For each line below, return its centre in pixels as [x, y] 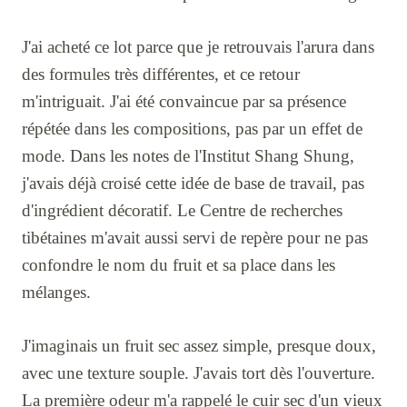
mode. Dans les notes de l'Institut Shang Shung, [188, 156]
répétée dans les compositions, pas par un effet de [192, 129]
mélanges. [56, 293]
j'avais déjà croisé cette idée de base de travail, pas [193, 184]
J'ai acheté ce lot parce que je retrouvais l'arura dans [198, 47]
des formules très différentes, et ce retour [161, 74]
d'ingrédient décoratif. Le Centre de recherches [182, 211]
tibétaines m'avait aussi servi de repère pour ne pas [195, 238]
